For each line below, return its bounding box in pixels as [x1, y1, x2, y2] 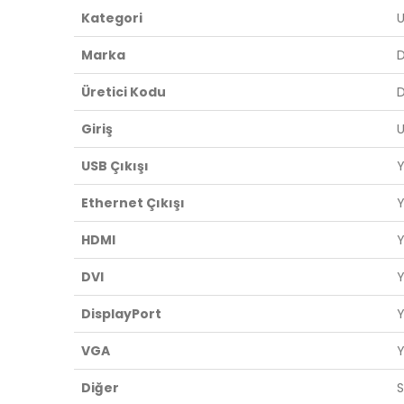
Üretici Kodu [81, 82, 166, 101]
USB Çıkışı [81, 156, 149, 175]
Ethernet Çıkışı [81, 193, 185, 212]
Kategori [81, 8, 142, 27]
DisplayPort [81, 304, 161, 323]
